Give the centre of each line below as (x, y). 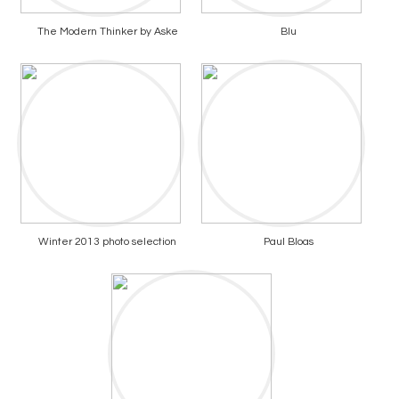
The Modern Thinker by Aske (107, 32)
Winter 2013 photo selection (107, 242)
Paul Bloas (288, 242)
